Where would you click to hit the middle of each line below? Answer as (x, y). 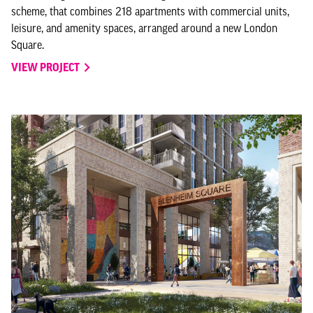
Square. (28, 44)
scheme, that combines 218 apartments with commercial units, (150, 11)
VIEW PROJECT (46, 67)
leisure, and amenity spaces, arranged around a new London (144, 28)
